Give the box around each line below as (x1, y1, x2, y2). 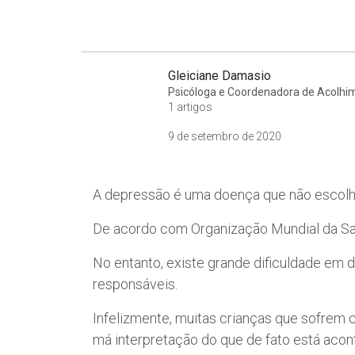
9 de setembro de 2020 (168, 129, 281, 143)
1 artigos (168, 100, 212, 113)
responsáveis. (93, 275, 177, 292)
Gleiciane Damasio (168, 67, 271, 83)
